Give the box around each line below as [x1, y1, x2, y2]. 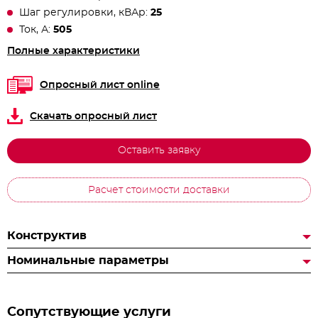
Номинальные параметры [7, 255, 169, 266]
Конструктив [7, 230, 87, 241]
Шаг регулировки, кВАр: [19, 8, 150, 18]
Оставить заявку [117, 146, 201, 155]
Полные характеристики [7, 46, 140, 56]
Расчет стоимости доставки [88, 185, 230, 195]
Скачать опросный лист [30, 111, 157, 121]
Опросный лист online [40, 79, 160, 90]
